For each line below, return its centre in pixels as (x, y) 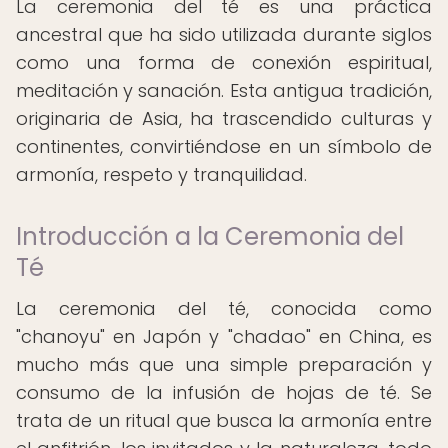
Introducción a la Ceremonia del (210, 236)
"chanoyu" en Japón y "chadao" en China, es (224, 336)
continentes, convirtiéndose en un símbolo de (224, 146)
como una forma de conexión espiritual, (224, 62)
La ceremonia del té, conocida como (224, 308)
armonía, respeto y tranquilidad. (161, 174)
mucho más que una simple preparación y (224, 364)
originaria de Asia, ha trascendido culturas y (224, 118)
